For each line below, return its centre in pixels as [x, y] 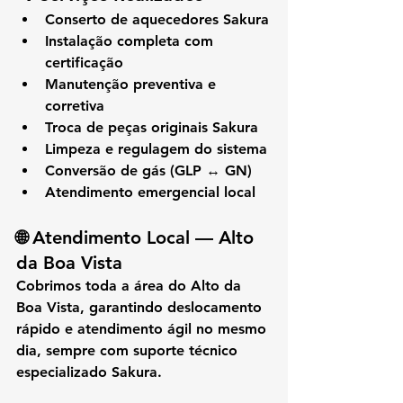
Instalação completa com [131, 40]
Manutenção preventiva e [133, 84]
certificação [84, 62]
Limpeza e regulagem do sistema [156, 148]
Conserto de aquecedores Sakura [157, 19]
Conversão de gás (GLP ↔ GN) [148, 170]
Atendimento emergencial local [150, 192]
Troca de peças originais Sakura [152, 127]
